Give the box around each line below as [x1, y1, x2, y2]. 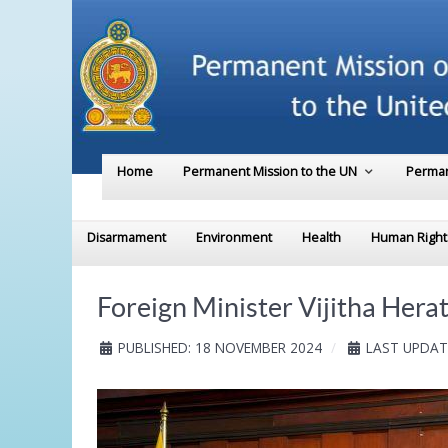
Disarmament [87, 229, 166, 247]
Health [302, 229, 341, 247]
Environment [196, 229, 272, 247]
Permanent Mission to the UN [183, 163, 357, 181]
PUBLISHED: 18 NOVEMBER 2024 [118, 338, 322, 358]
